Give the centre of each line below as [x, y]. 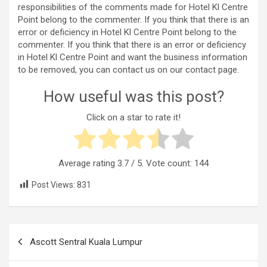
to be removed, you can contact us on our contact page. [128, 70]
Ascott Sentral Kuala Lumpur [86, 242]
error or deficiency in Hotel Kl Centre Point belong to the [127, 32]
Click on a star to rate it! [133, 117]
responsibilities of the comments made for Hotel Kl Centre [133, 7]
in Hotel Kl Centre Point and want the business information [133, 58]
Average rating [88, 163]
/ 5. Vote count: [162, 163]
